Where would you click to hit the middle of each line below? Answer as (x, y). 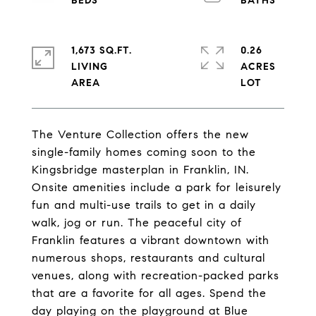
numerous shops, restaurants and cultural (148, 258)
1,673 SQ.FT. (102, 50)
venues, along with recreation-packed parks (156, 275)
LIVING (90, 67)
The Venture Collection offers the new (140, 134)
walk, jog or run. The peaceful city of (137, 223)
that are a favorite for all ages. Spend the (149, 293)
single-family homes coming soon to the (144, 152)
